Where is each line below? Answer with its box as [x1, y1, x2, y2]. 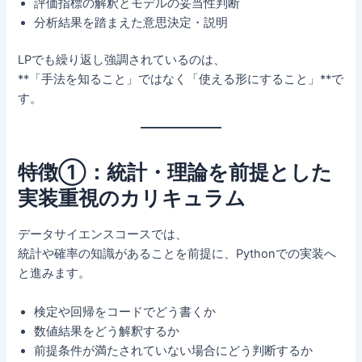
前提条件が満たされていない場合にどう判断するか [34, 343, 314, 358]
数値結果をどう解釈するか [34, 323, 180, 339]
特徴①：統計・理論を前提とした [18, 159, 333, 184]
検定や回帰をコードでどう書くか [34, 304, 217, 319]
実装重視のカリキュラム [18, 185, 246, 210]
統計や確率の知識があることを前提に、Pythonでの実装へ [18, 246, 337, 262]
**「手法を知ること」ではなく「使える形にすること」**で [18, 71, 344, 86]
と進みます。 [18, 266, 91, 281]
